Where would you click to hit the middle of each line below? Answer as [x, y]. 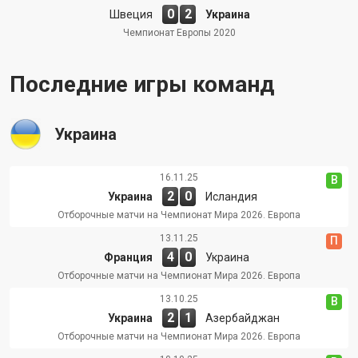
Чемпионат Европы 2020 [179, 32]
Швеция [131, 14]
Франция [128, 257]
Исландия [231, 196]
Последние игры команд [142, 84]
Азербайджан [243, 318]
